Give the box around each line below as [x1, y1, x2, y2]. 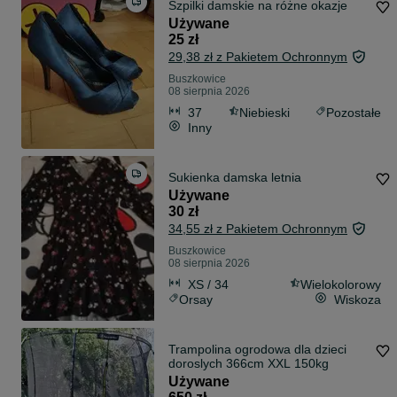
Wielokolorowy [300, 276, 381, 292]
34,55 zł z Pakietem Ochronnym [168, 222, 347, 237]
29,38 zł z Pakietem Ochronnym [168, 50, 347, 65]
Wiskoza [334, 292, 381, 307]
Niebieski [238, 105, 290, 120]
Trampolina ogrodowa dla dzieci [168, 342, 346, 357]
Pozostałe [326, 105, 381, 120]
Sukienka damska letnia [168, 170, 301, 185]
